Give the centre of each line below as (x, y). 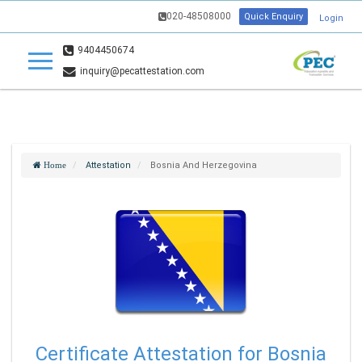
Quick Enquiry (274, 17)
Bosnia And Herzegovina (204, 165)
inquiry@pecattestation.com (142, 71)
